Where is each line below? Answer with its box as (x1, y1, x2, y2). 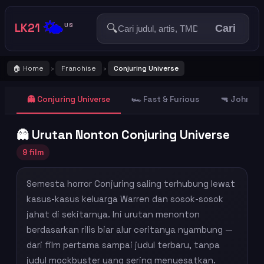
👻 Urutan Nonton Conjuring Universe (16, 127, 230, 143)
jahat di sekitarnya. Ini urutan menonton (27, 209, 200, 220)
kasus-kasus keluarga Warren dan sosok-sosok (27, 194, 223, 204)
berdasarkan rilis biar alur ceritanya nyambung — (27, 225, 233, 235)
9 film (22, 147, 44, 157)
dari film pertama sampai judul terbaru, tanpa (27, 240, 220, 250)
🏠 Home (13, 64, 44, 73)
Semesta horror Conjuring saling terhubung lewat (27, 179, 235, 189)
